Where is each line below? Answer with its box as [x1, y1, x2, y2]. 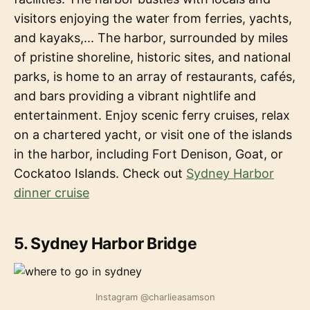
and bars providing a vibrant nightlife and [14, 88, 256, 103]
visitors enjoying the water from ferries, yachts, [14, 10, 292, 26]
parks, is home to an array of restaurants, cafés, [14, 69, 295, 84]
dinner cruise [14, 185, 89, 200]
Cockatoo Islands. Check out [14, 165, 186, 181]
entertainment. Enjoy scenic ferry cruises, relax [14, 107, 290, 122]
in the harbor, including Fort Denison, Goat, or [14, 146, 283, 161]
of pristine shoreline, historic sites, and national [14, 49, 291, 64]
